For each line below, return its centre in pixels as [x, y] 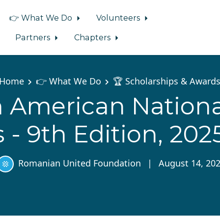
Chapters [94, 37]
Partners [33, 37]
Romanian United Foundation [79, 163]
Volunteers [119, 18]
